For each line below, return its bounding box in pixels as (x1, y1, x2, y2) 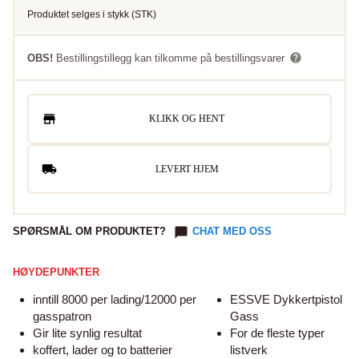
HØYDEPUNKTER (13, 266, 99, 279)
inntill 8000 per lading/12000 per (33, 292, 196, 307)
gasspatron (33, 309, 91, 324)
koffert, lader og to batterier (33, 343, 172, 357)
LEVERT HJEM (155, 163, 219, 175)
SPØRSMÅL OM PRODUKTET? (13, 225, 166, 238)
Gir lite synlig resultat (33, 326, 142, 341)
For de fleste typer (230, 326, 325, 341)
